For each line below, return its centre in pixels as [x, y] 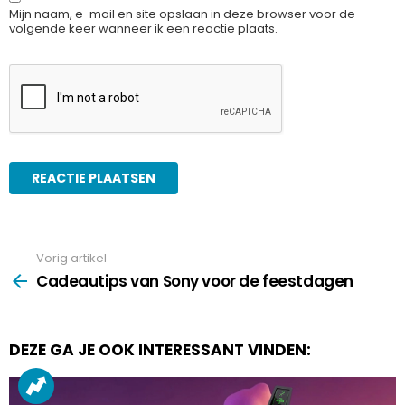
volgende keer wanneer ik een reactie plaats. [143, 29]
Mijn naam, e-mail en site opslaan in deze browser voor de [182, 14]
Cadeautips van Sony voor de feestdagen [195, 281]
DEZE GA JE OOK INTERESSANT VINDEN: [160, 349]
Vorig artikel [71, 259]
